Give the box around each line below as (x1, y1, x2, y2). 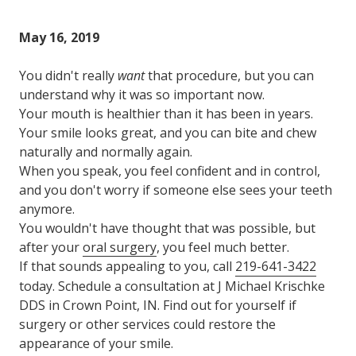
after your (19, 238, 83, 256)
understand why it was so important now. (19, 86, 265, 103)
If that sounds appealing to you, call (19, 257, 235, 275)
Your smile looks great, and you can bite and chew (19, 124, 316, 141)
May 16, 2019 (19, 29, 99, 46)
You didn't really (19, 67, 118, 84)
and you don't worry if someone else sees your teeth (19, 181, 332, 199)
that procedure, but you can (145, 67, 314, 84)
